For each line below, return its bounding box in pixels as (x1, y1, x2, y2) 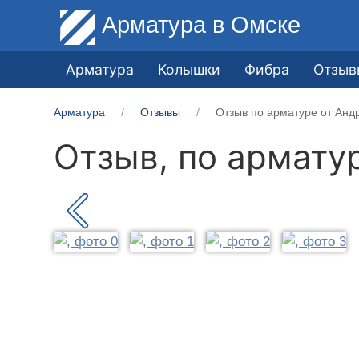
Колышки (158, 60, 221, 78)
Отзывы (140, 105, 181, 119)
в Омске (212, 11, 301, 38)
